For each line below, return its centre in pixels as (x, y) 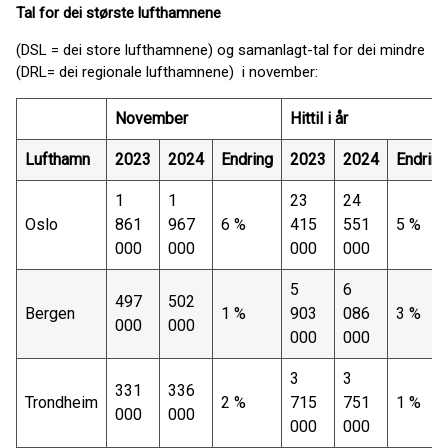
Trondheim (61, 402)
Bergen (50, 313)
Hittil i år (319, 118)
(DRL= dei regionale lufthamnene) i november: (167, 72)
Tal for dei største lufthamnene (118, 13)
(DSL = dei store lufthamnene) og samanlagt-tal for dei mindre (220, 50)
